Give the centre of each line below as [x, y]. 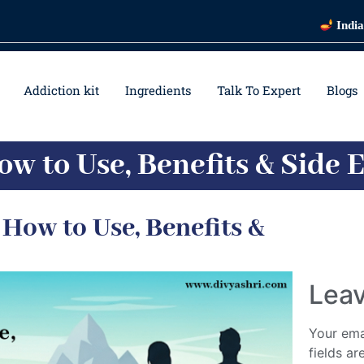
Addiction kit [61, 90]
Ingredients [158, 90]
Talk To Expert [258, 90]
